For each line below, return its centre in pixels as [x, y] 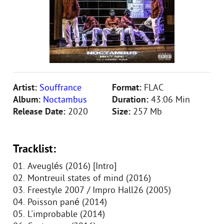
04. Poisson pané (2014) [61, 203]
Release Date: [40, 112]
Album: [28, 100]
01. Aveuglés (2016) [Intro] [66, 167]
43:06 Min [170, 100]
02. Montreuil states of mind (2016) [83, 179]
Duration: [131, 100]
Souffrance [60, 88]
